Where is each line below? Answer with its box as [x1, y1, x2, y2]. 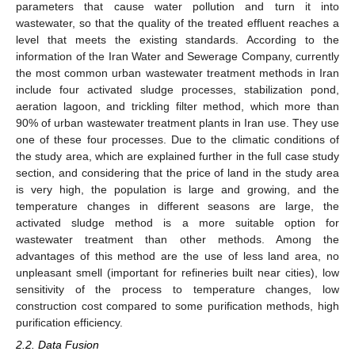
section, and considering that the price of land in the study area [16, 166, 339, 180]
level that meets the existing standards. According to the [16, 33, 339, 47]
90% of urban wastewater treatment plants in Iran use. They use [16, 116, 339, 130]
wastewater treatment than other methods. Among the [16, 233, 339, 246]
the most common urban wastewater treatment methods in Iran [16, 67, 339, 80]
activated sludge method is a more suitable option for [16, 216, 339, 230]
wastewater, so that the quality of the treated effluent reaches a [16, 17, 339, 30]
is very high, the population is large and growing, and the [16, 183, 339, 197]
